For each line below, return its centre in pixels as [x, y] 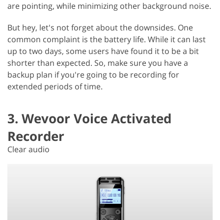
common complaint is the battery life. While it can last [107, 39]
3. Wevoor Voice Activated [89, 118]
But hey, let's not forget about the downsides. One [100, 27]
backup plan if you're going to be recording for [93, 74]
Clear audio [28, 149]
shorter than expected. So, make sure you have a [98, 63]
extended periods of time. [55, 86]
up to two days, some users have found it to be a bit [103, 51]
